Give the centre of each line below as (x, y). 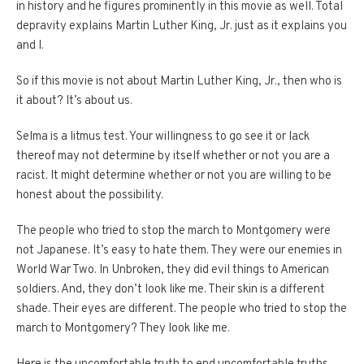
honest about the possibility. (90, 196)
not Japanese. (53, 251)
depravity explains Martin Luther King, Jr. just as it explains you (182, 27)
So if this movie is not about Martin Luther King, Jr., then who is (179, 82)
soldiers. (38, 290)
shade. (33, 310)
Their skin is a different (266, 290)
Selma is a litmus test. (72, 137)
